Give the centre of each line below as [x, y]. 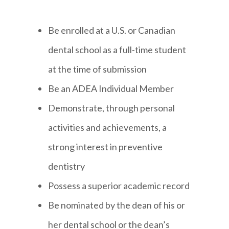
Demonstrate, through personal [112, 108]
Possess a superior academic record [119, 185]
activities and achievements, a [108, 127]
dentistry [67, 166]
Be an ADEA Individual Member [111, 88]
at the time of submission [98, 69]
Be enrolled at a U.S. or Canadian [112, 30]
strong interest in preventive [106, 146]
